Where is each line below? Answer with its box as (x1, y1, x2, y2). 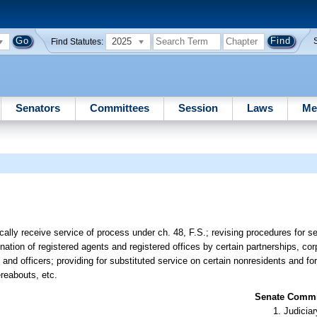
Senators (16, 101, 61, 114)
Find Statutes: (51, 37, 104, 46)
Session (178, 101, 218, 114)
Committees (89, 101, 149, 114)
